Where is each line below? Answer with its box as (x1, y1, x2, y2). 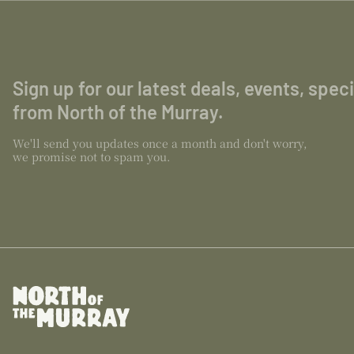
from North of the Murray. (13, 100, 224, 123)
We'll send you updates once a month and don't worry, (13, 135, 307, 151)
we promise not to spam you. (13, 149, 171, 164)
